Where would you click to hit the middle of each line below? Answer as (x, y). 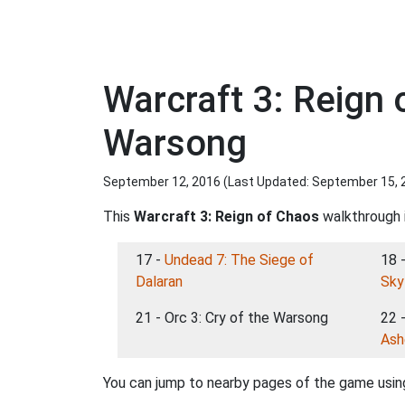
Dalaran (159, 282)
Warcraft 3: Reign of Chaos (226, 217)
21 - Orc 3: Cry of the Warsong (232, 318)
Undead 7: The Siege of (239, 260)
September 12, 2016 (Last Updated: (207, 182)
